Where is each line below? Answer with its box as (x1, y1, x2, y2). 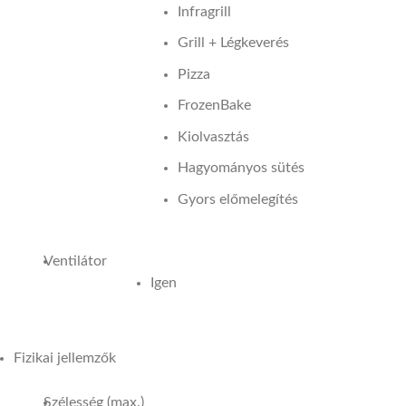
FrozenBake (178, 98, 251, 113)
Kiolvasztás (178, 129, 249, 144)
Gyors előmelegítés (178, 192, 298, 208)
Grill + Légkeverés (178, 35, 289, 51)
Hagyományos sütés (178, 160, 304, 176)
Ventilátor (43, 254, 107, 269)
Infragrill (178, 4, 231, 19)
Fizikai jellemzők (14, 350, 116, 365)
